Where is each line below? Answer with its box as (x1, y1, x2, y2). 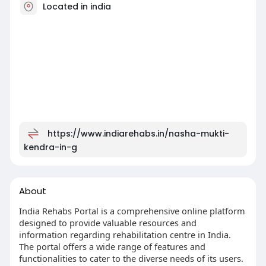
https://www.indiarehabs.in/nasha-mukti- (47, 127, 229, 140)
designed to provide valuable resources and (18, 217, 197, 229)
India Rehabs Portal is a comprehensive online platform (18, 205, 245, 217)
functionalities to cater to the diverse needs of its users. (18, 252, 243, 264)
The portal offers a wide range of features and (18, 240, 205, 252)
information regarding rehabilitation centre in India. (18, 229, 231, 240)
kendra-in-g (23, 141, 77, 153)
